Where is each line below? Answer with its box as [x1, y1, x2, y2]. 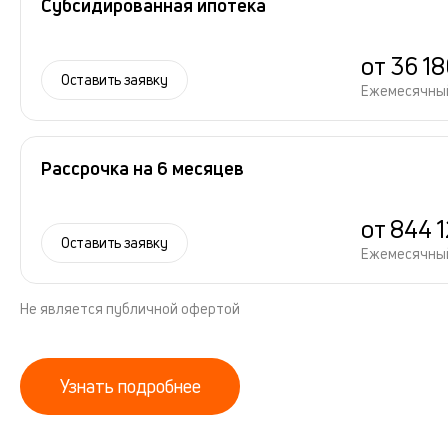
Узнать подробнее [60, 374, 201, 398]
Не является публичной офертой [20, 299, 240, 318]
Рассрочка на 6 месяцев [41, 156, 244, 180]
